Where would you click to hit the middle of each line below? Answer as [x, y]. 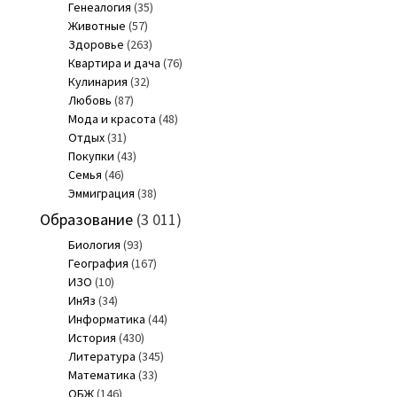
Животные [97, 25]
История [92, 337]
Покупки [91, 156]
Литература [101, 356]
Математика [101, 374]
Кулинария [97, 81]
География [98, 263]
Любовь [90, 100]
